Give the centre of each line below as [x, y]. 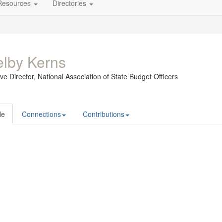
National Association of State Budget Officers [108, 77]
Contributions [104, 114]
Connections [41, 114]
